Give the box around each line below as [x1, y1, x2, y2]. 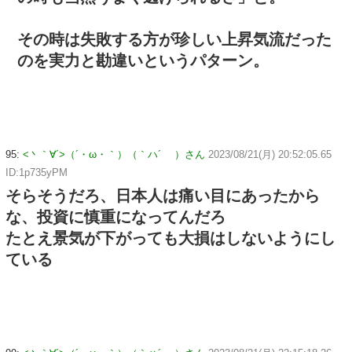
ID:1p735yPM [5, 167, 68, 179]
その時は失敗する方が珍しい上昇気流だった [17, 31, 332, 49]
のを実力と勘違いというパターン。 [17, 52, 269, 70]
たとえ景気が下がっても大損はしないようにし [5, 229, 335, 247]
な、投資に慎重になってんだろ [5, 208, 225, 226]
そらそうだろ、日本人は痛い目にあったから [5, 187, 320, 205]
